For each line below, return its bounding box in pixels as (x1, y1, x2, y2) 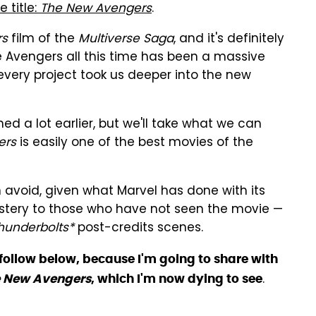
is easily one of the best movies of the (16, 133, 253, 153)
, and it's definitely (174, 30, 284, 49)
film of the (8, 30, 78, 49)
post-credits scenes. (74, 219, 207, 238)
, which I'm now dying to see (91, 271, 262, 286)
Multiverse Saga (78, 30, 174, 49)
